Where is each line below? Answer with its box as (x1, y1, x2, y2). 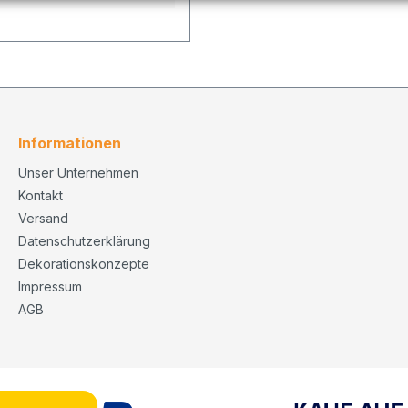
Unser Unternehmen (18, 164, 138, 180)
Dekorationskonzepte (18, 255, 149, 271)
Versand (18, 209, 68, 226)
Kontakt (18, 187, 63, 203)
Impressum (18, 278, 82, 294)
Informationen (18, 133, 121, 152)
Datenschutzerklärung (18, 232, 150, 249)
